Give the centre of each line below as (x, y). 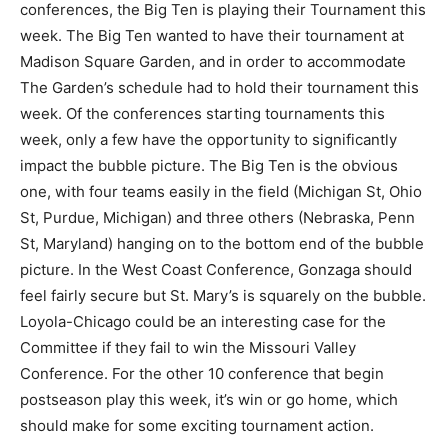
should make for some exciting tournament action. (197, 425)
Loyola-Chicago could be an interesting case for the (203, 321)
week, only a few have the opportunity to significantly (208, 139)
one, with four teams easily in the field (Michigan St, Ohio (221, 191)
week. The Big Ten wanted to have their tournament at (212, 35)
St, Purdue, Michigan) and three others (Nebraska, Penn (217, 217)
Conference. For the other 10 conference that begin (202, 373)
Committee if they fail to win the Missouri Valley (188, 347)
